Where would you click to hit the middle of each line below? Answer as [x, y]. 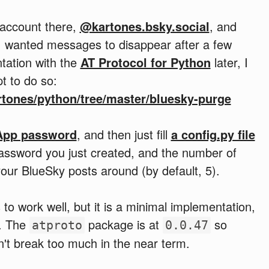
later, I [229, 62]
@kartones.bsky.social [144, 26]
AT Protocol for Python [145, 62]
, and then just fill [124, 134]
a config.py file [213, 134]
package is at [123, 224]
